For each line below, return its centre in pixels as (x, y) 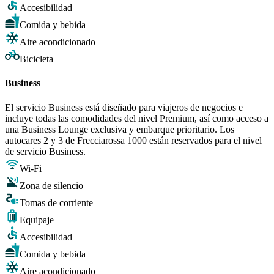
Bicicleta (36, 59)
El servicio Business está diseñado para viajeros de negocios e (124, 107)
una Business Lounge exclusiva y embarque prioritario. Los (120, 129)
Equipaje (37, 220)
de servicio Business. (45, 151)
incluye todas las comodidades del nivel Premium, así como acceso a (137, 118)
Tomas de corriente (56, 202)
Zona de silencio (51, 185)
